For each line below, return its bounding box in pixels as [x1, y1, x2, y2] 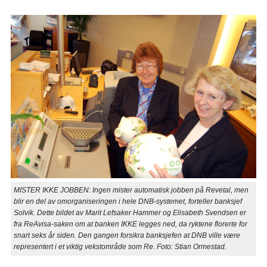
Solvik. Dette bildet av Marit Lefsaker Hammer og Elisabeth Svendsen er [13, 209, 246, 218]
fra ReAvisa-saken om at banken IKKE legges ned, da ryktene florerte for [13, 220, 247, 229]
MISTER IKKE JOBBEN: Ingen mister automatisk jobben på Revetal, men [13, 186, 249, 195]
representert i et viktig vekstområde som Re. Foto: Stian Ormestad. [13, 243, 226, 252]
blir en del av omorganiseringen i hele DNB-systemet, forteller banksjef [13, 197, 242, 206]
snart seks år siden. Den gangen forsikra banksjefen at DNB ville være [13, 231, 240, 240]
